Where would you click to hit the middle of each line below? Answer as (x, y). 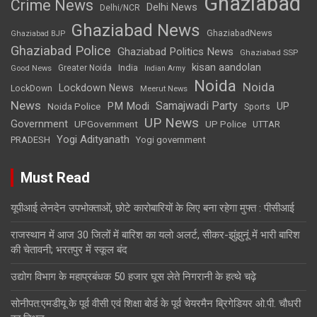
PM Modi (128, 106)
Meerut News (164, 88)
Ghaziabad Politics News (175, 51)
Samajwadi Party (197, 105)
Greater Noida (85, 68)
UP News (172, 122)
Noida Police (74, 106)
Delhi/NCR (120, 7)
